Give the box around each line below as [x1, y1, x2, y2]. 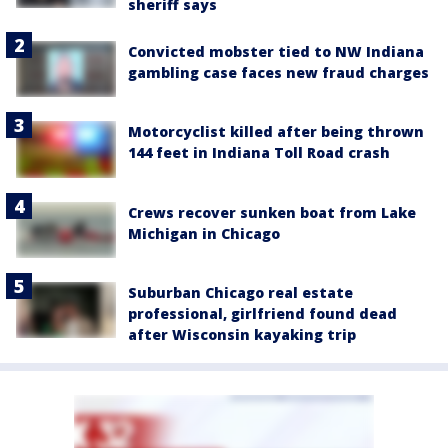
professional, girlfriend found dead [128, 303, 397, 323]
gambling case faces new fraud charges [128, 63, 429, 82]
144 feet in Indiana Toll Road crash [128, 143, 390, 163]
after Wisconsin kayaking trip [128, 324, 356, 344]
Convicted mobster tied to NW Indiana [128, 42, 424, 61]
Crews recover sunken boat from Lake [128, 202, 416, 222]
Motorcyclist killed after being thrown [128, 122, 424, 142]
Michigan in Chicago [128, 223, 280, 243]
